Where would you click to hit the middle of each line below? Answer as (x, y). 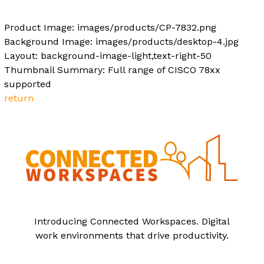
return (19, 98)
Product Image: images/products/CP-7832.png (110, 27)
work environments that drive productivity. (132, 235)
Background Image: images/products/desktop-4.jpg (121, 41)
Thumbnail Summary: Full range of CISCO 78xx (112, 70)
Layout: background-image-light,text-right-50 (108, 55)
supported (28, 84)
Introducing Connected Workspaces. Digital (132, 221)
